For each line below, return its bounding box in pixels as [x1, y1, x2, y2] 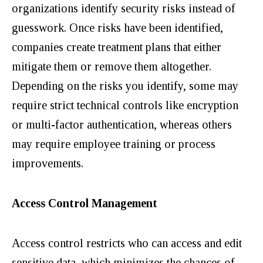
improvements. [12, 156, 83, 170]
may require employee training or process [12, 137, 215, 150]
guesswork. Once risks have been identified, [12, 21, 223, 34]
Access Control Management [12, 196, 157, 210]
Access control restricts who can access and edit [12, 236, 242, 249]
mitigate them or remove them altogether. [12, 59, 211, 73]
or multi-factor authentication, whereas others [12, 117, 232, 131]
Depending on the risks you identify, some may [12, 79, 238, 92]
